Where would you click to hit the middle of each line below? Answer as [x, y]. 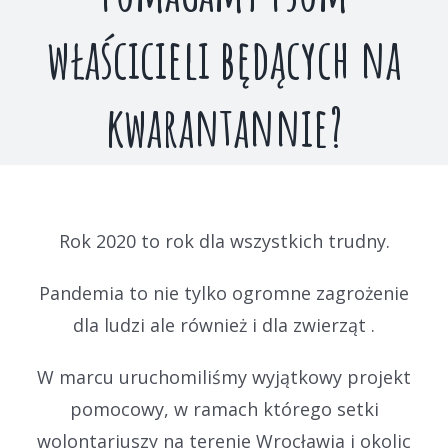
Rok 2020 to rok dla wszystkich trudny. [224, 241]
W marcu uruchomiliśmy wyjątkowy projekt [224, 377]
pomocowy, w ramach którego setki [224, 409]
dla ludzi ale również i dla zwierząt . [224, 325]
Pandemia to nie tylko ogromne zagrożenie [224, 293]
